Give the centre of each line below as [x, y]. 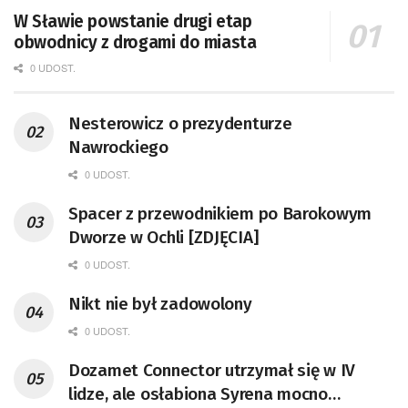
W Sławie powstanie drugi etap [133, 22]
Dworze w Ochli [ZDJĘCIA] [163, 238]
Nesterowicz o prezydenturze [180, 124]
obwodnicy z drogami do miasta [135, 43]
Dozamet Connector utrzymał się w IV [212, 371]
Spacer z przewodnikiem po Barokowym [220, 214]
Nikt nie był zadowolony [160, 304]
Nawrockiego [118, 148]
